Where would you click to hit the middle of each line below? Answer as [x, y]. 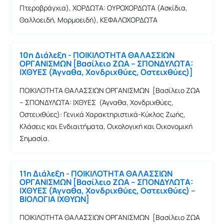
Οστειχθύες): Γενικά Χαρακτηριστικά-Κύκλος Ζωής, [102, 114]
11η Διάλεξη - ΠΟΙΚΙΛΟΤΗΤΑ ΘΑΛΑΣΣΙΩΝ [96, 173]
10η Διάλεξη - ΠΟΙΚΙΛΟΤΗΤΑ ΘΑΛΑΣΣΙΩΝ [97, 55]
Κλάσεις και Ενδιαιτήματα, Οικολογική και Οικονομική [106, 126]
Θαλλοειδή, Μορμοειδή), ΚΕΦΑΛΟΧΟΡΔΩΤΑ [88, 19]
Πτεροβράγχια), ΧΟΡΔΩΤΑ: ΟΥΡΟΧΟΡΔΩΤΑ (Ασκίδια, [103, 7]
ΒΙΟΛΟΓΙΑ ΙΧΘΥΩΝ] [54, 199]
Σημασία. [34, 138]
